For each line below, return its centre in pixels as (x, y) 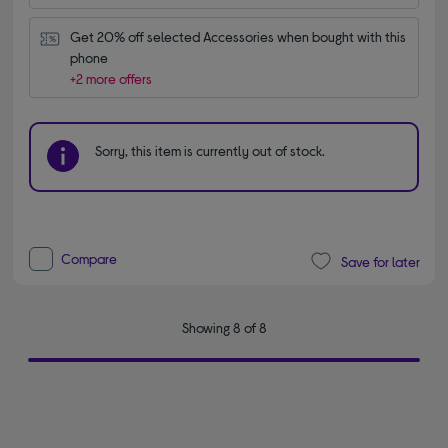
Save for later (380, 261)
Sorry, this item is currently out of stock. (210, 151)
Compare (89, 259)
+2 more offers (111, 79)
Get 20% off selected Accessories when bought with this (238, 37)
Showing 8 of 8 (224, 328)
